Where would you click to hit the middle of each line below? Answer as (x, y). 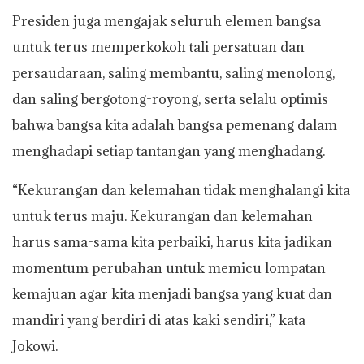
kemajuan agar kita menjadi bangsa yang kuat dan (172, 294)
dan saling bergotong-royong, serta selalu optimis (170, 99)
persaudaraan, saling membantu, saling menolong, (173, 73)
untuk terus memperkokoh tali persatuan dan (158, 47)
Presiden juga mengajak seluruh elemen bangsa (167, 21)
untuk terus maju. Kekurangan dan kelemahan (162, 216)
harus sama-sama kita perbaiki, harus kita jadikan (172, 242)
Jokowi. (35, 346)
